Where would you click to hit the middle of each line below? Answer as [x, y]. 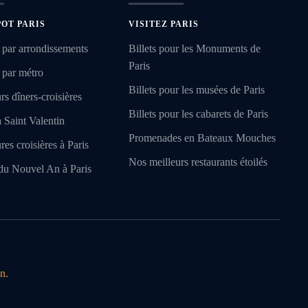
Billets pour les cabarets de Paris [199, 114]
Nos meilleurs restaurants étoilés [198, 162]
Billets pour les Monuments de [195, 49]
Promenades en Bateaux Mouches [202, 138]
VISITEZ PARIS [164, 24]
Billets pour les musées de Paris [197, 90]
